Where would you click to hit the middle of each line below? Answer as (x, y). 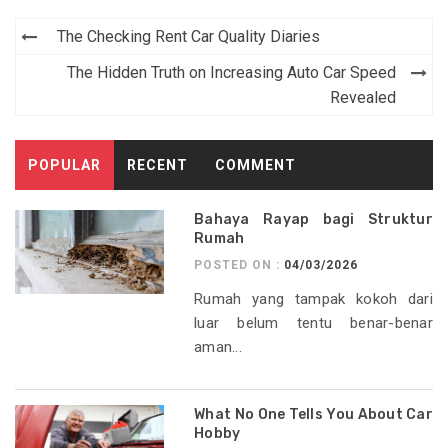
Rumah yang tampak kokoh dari (313, 298)
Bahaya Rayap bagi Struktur (313, 219)
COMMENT (255, 164)
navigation (91, 66)
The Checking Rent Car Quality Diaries (188, 36)
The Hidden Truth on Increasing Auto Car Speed (231, 72)
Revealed (363, 97)
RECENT (158, 164)
